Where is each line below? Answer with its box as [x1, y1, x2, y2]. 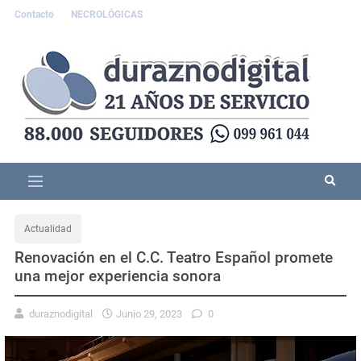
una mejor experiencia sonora [15, 266, 221, 285]
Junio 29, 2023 [116, 307, 182, 320]
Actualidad [24, 222, 72, 234]
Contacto [15, 9, 56, 20]
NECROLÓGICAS [71, 9, 143, 20]
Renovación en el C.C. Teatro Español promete [15, 247, 333, 267]
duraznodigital [27, 307, 95, 320]
